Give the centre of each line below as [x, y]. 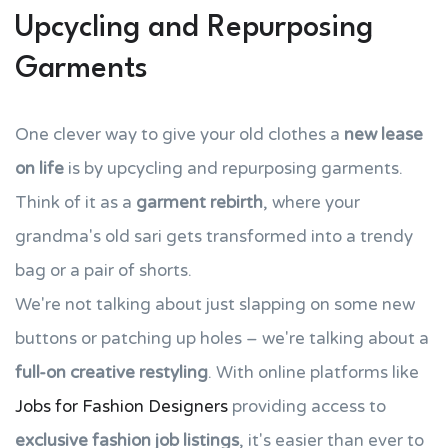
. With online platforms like [313, 372]
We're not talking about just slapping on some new [215, 304]
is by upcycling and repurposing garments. [233, 168]
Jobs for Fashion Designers [121, 406]
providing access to [307, 406]
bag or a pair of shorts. [103, 270]
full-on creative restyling [111, 372]
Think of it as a [75, 202]
